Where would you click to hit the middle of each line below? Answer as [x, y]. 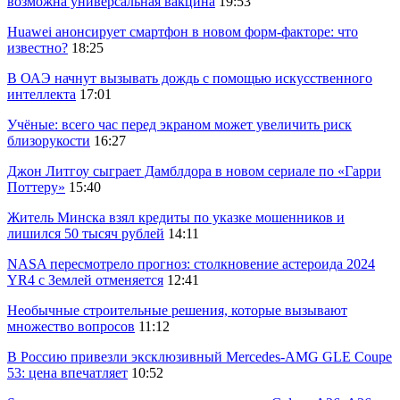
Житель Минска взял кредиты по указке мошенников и [176, 217]
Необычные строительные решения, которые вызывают [177, 310]
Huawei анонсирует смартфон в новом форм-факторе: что [183, 31]
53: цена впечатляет [67, 372]
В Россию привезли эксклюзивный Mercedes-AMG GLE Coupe [200, 356]
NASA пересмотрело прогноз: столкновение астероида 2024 [191, 263]
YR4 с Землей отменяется [85, 279]
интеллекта [42, 94]
